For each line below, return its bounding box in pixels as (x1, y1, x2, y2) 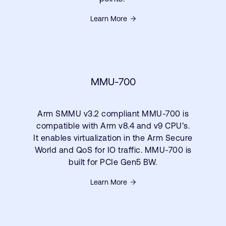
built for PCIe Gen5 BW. (69, 157, 157, 167)
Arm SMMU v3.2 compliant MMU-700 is (37, 109, 189, 119)
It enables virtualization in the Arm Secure (33, 133, 193, 143)
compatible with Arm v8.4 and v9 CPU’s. (36, 121, 190, 131)
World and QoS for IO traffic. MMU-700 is (34, 145, 192, 155)
